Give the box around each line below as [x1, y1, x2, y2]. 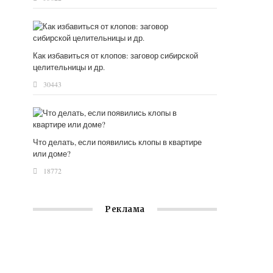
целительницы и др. [33, 62, 105, 73]
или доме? [33, 148, 71, 160]
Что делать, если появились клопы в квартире [33, 136, 202, 148]
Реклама [105, 204, 145, 215]
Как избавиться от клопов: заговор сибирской [33, 50, 199, 62]
